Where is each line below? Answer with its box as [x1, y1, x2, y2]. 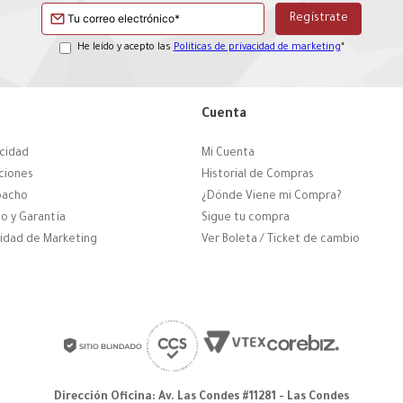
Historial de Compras [201, 169, 314, 183]
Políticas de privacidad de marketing [173, 41, 341, 53]
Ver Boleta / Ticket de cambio [201, 234, 360, 247]
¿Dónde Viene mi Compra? [201, 191, 342, 204]
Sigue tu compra [201, 212, 290, 226]
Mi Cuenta [201, 148, 255, 161]
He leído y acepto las [76, 41, 174, 53]
